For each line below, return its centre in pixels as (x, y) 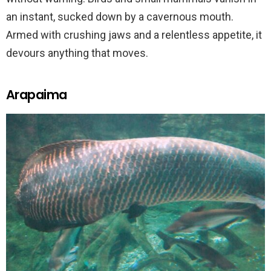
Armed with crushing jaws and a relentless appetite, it (134, 35)
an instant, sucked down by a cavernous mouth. (120, 17)
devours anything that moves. (77, 53)
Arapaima (37, 95)
